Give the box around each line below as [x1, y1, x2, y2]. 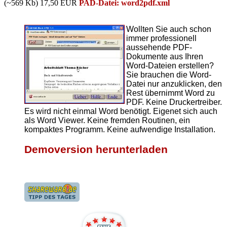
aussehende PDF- [126, 43, 192, 52]
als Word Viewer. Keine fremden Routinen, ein [24, 116, 190, 125]
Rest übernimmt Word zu [126, 89, 215, 98]
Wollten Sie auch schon [126, 25, 211, 34]
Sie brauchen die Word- [126, 70, 211, 80]
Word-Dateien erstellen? [126, 61, 214, 70]
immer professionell [126, 34, 197, 43]
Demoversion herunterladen [24, 143, 168, 156]
